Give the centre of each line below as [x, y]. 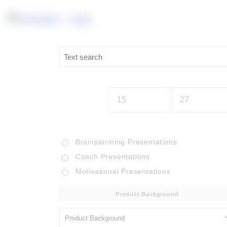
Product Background [147, 194]
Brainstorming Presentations [126, 142]
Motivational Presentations [123, 171]
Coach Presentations [113, 157]
